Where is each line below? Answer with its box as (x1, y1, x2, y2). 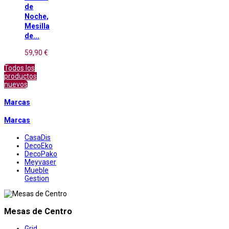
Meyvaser (25, 158, 56, 167)
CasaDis (25, 133, 51, 142)
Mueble (25, 166, 49, 175)
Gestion (25, 174, 49, 183)
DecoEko (25, 142, 53, 150)
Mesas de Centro (4, 206, 72, 216)
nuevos (4, 80, 28, 89)
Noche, (25, 12, 49, 20)
